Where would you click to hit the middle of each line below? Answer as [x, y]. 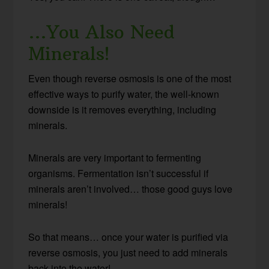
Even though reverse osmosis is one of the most [130, 79]
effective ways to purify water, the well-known [124, 94]
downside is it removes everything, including [122, 110]
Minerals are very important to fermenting [115, 158]
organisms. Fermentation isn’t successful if [119, 174]
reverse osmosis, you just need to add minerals [128, 253]
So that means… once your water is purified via [128, 237]
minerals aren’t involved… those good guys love [131, 189]
